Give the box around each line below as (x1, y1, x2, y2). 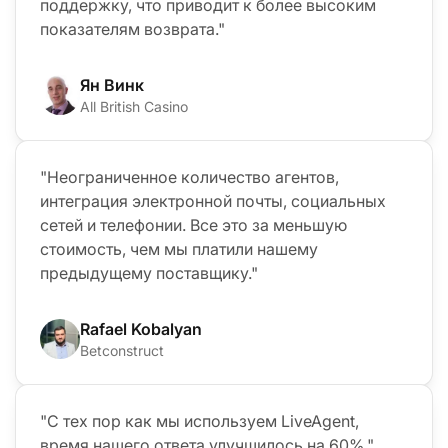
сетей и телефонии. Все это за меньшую (40, 214, 347, 235)
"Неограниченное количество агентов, (40, 166, 339, 187)
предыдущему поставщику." (40, 262, 258, 283)
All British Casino (80, 97, 188, 115)
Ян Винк (80, 74, 144, 95)
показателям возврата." (40, 18, 225, 39)
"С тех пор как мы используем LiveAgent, (40, 410, 359, 431)
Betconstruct (80, 341, 164, 359)
